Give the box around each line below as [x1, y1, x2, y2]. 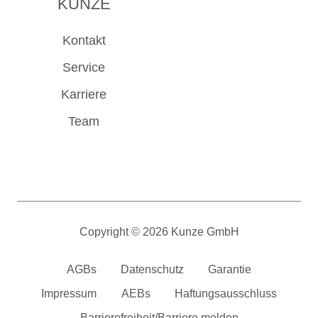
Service [62, 60, 105, 75]
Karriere [61, 87, 106, 102]
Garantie [208, 263, 252, 276]
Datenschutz [121, 263, 184, 276]
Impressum [41, 287, 97, 300]
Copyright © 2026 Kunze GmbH [79, 225, 239, 238]
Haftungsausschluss [174, 287, 277, 300]
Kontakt [62, 33, 106, 48]
